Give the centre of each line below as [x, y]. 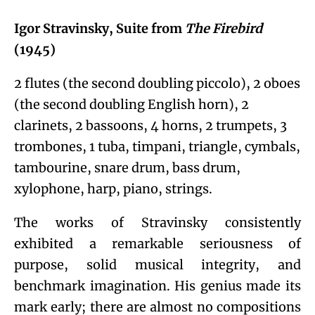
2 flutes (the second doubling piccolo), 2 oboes [157, 83]
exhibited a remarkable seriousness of [157, 243]
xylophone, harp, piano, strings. [115, 188]
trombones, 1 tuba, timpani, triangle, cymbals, [157, 146]
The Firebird [224, 28]
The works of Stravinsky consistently [157, 222]
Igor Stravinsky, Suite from [99, 28]
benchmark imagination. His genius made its [157, 285]
